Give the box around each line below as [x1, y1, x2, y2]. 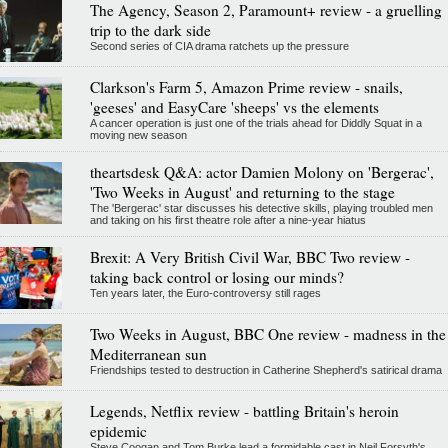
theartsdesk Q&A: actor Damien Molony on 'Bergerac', [89, 161, 434, 182]
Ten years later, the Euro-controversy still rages [89, 286, 321, 299]
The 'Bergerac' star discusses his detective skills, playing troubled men [89, 201, 433, 214]
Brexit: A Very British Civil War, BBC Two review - [89, 246, 410, 267]
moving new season [89, 128, 187, 141]
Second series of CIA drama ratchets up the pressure [89, 39, 349, 52]
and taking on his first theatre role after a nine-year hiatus [89, 213, 366, 226]
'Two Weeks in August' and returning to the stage [89, 181, 395, 202]
